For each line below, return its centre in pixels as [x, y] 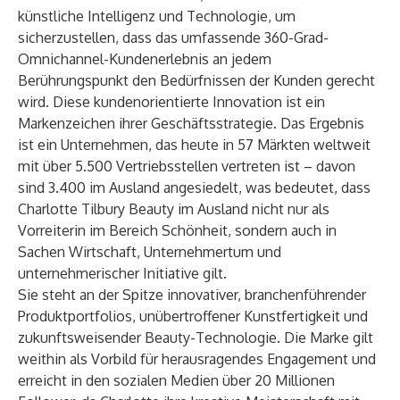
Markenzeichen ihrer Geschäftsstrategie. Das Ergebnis [191, 123]
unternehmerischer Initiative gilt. [122, 273]
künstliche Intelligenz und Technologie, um [157, 16]
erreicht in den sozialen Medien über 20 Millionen [176, 380]
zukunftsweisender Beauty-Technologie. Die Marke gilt [196, 337]
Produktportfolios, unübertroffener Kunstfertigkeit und [193, 316]
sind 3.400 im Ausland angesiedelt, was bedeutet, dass [194, 187]
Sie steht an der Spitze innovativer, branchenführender [192, 295]
